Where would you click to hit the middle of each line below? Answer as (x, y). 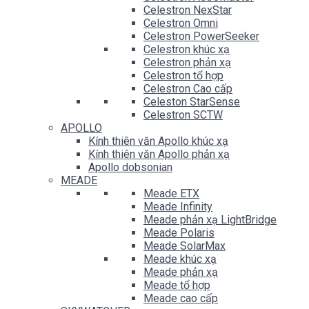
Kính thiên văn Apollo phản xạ (159, 154)
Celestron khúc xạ (187, 49)
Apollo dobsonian (130, 167)
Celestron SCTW (183, 115)
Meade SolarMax (185, 246)
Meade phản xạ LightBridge (210, 220)
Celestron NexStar (188, 10)
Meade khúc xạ (180, 259)
